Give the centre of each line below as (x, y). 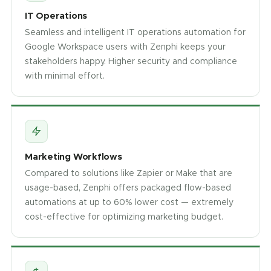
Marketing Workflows (73, 156)
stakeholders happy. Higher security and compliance (131, 61)
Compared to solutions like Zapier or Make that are (129, 173)
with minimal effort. (65, 76)
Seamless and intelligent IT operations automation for (135, 32)
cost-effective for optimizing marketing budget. (124, 217)
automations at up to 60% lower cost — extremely (129, 202)
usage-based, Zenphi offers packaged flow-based (128, 188)
